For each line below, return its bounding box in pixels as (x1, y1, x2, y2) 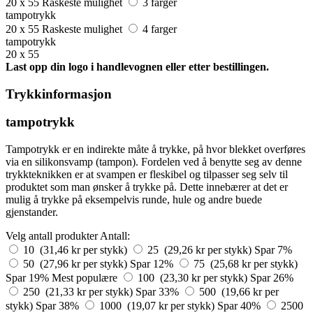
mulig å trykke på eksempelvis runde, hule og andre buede (6, 193, 262, 205)
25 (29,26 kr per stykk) (147, 243, 254, 256)
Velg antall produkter (6, 229, 98, 242)
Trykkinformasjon (6, 86, 112, 101)
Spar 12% (130, 257, 176, 270)
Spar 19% (6, 271, 52, 284)
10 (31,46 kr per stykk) (23, 243, 130, 256)
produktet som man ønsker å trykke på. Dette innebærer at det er (6, 180, 288, 193)
